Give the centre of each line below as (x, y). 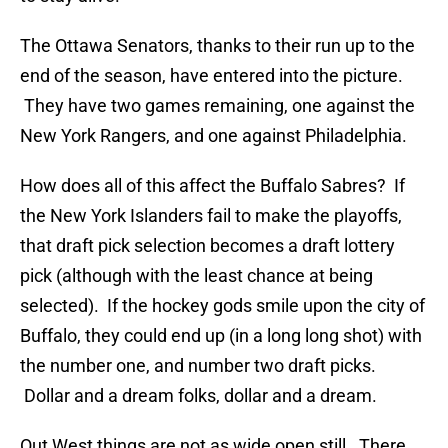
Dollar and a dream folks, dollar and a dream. (198, 396)
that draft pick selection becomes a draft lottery (207, 246)
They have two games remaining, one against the (217, 106)
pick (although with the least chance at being (196, 276)
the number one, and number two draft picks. (198, 366)
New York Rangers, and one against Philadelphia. (213, 136)
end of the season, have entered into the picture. (211, 76)
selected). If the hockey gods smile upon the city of (222, 306)
